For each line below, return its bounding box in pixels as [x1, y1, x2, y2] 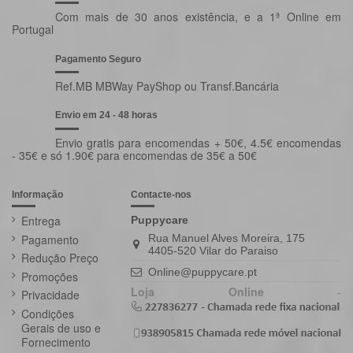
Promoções [21, 268, 78, 284]
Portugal [12, 21, 54, 38]
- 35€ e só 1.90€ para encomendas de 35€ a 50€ [12, 147, 257, 164]
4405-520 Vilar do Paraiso [148, 244, 279, 258]
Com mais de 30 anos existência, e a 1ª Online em [55, 9, 341, 25]
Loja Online [131, 284, 337, 300]
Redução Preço [21, 250, 98, 266]
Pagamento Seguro [55, 53, 141, 65]
